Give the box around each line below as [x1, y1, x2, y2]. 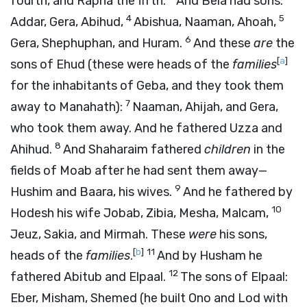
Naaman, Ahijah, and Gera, [132, 99, 278, 114]
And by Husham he [157, 248, 262, 263]
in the [251, 142, 285, 157]
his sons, [217, 227, 267, 242]
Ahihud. [10, 142, 55, 157]
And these [193, 36, 254, 51]
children [204, 142, 251, 157]
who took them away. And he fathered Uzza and [10, 121, 282, 136]
